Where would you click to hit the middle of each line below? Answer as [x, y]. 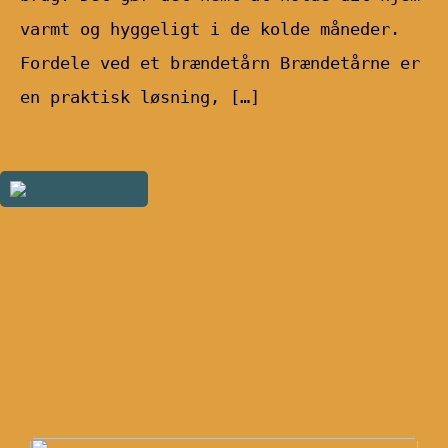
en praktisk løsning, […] [140, 96]
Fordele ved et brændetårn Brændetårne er [220, 62]
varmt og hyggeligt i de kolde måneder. [210, 28]
